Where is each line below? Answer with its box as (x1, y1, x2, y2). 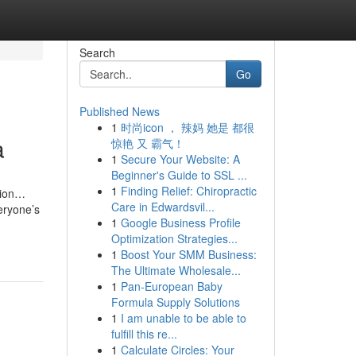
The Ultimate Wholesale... (110, 262, 241, 278)
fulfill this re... (110, 326, 177, 342)
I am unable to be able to (120, 310, 246, 326)
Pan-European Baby (120, 278, 222, 294)
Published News (79, 103, 160, 119)
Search (79, 44, 115, 60)
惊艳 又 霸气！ (110, 135, 184, 151)
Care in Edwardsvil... (110, 199, 215, 215)
